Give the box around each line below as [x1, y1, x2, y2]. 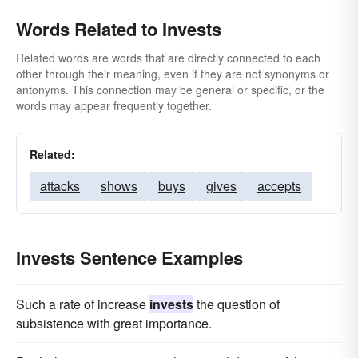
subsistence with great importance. [16, 314, 212, 332]
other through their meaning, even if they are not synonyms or [16, 66, 329, 82]
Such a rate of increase [16, 295, 149, 313]
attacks [40, 177, 80, 195]
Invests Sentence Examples [16, 245, 243, 270]
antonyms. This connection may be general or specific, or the [16, 82, 324, 97]
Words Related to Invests [16, 16, 221, 42]
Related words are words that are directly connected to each [16, 50, 320, 66]
